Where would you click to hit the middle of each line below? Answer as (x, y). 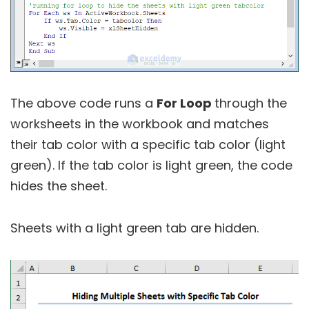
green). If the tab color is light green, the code (151, 166)
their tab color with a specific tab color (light (148, 145)
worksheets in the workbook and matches (140, 124)
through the (251, 103)
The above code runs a (83, 103)
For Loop (186, 103)
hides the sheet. (59, 186)
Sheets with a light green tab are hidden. (134, 228)
